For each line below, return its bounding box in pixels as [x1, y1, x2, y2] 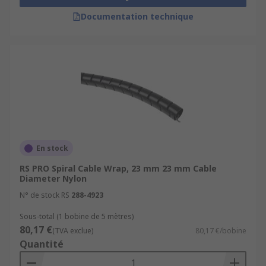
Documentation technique [81, 11, 194, 22]
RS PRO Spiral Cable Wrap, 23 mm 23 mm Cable [20, 163, 217, 174]
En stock [36, 143, 68, 153]
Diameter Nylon [20, 173, 87, 184]
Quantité [20, 237, 64, 251]
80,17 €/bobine [195, 226, 246, 236]
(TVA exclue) [52, 226, 93, 236]
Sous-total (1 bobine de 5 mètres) [20, 211, 134, 221]
